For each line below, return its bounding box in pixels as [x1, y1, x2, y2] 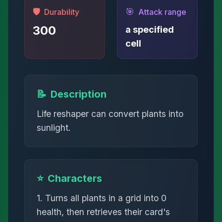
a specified [125, 24, 174, 35]
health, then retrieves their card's [37, 207, 170, 217]
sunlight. [37, 122, 71, 133]
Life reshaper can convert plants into [37, 109, 183, 119]
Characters [48, 172, 102, 184]
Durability [44, 7, 79, 17]
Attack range [138, 7, 186, 17]
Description [51, 88, 107, 100]
